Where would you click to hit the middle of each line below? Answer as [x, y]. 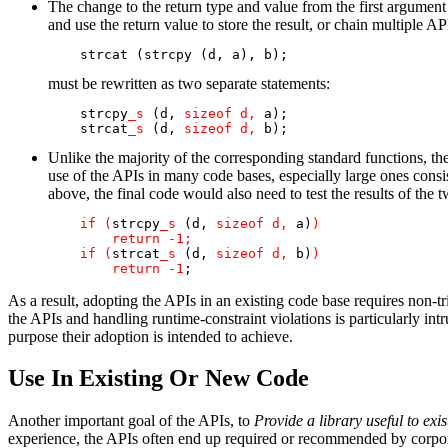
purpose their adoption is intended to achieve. [150, 336]
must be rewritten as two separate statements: [189, 83]
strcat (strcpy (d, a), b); [168, 54]
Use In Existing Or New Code [158, 378]
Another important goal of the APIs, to [131, 421]
